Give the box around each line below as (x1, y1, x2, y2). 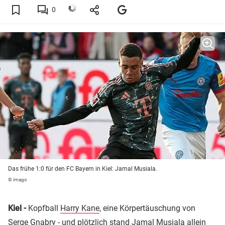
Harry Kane (60, 203, 99, 213)
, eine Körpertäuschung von (99, 203, 195, 213)
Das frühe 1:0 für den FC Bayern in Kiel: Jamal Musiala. (8, 165, 157, 173)
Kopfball (26, 203, 60, 213)
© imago (8, 177, 27, 183)
